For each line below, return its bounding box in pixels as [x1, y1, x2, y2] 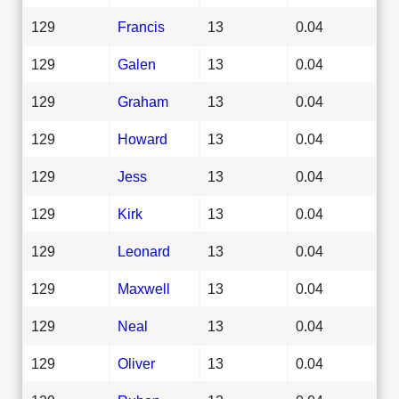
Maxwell [118, 280, 170, 297]
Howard [118, 130, 167, 147]
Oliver [118, 354, 155, 371]
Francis [118, 18, 165, 35]
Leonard [118, 242, 170, 259]
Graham [118, 93, 168, 110]
